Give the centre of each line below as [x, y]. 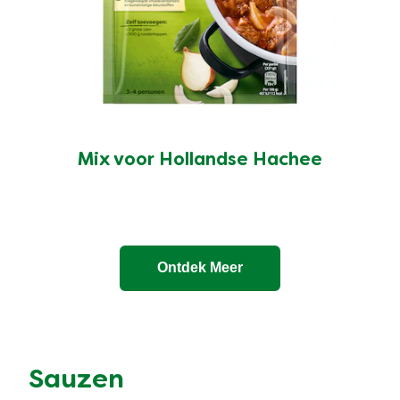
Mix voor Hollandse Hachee [200, 160]
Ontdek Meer [200, 268]
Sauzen [76, 380]
